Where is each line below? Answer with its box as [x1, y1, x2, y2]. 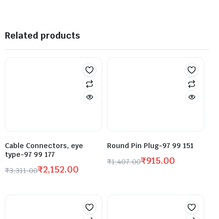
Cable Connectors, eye [5, 141, 83, 150]
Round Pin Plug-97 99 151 [107, 141, 194, 150]
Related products [5, 29, 80, 41]
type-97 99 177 [5, 150, 55, 159]
